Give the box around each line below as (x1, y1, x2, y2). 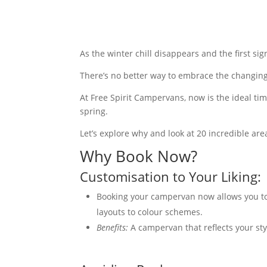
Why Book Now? (80, 145, 198, 167)
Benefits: (97, 222, 129, 233)
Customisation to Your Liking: (80, 167, 262, 185)
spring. (80, 105, 111, 117)
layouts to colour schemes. (97, 206, 203, 218)
